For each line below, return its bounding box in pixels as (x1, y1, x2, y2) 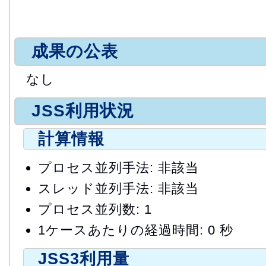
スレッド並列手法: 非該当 (38, 181, 199, 197)
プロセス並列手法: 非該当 (38, 160, 199, 176)
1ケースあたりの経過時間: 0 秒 (38, 223, 233, 238)
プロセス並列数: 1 (38, 202, 152, 217)
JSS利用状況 (31, 102, 134, 121)
